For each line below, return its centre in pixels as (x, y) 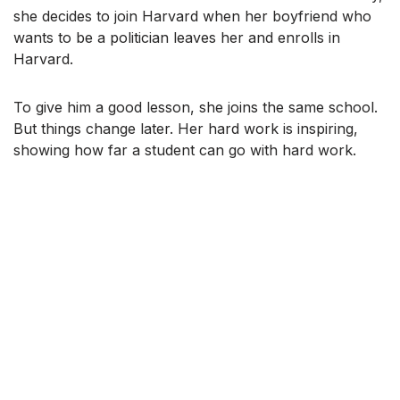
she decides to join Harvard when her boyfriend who (192, 16)
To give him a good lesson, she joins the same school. (196, 107)
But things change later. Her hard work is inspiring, (186, 128)
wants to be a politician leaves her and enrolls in (177, 37)
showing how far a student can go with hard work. (185, 150)
